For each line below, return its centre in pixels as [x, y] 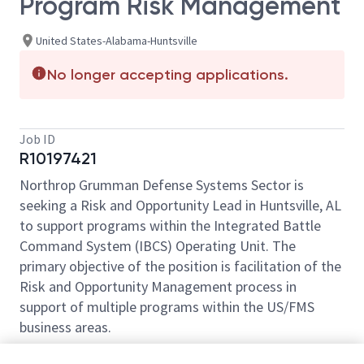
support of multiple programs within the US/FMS [167, 307]
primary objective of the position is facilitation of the [180, 266]
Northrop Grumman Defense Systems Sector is [162, 185]
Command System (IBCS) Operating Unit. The [158, 246]
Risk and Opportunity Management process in [158, 286]
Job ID [37, 139]
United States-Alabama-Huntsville [117, 40]
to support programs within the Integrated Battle [170, 225]
